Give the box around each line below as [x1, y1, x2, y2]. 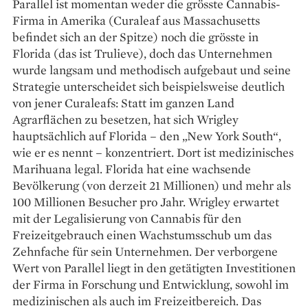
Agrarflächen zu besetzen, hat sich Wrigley [12, 111, 239, 127]
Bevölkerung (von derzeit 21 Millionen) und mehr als [12, 177, 291, 193]
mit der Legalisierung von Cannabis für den [12, 210, 241, 226]
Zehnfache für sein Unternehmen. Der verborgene [12, 243, 278, 259]
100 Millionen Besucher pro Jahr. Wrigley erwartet [12, 193, 279, 210]
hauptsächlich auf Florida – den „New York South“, [12, 127, 281, 144]
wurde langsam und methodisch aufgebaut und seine [12, 61, 291, 78]
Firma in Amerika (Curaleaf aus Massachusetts [12, 12, 260, 28]
